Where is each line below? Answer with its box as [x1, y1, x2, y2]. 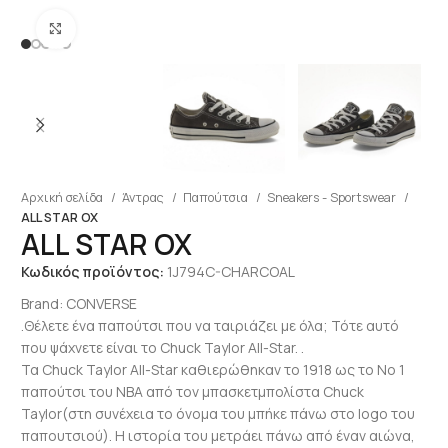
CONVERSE [65, 293, 137, 313]
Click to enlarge [75, 19, 172, 37]
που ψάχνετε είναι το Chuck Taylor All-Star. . [20, 337, 304, 357]
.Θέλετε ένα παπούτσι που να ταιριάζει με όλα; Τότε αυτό [20, 315, 399, 335]
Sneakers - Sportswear [266, 188, 399, 206]
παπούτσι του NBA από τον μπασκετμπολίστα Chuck [20, 381, 364, 401]
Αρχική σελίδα [20, 188, 106, 206]
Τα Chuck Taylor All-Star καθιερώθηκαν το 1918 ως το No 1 [20, 359, 405, 379]
